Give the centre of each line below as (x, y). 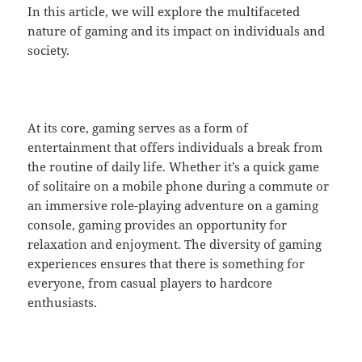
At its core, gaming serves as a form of (138, 128)
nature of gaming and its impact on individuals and (177, 31)
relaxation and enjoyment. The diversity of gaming (175, 244)
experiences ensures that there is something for (166, 264)
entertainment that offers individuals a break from (175, 147)
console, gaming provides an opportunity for (158, 225)
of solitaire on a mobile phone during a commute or (179, 186)
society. (49, 51)
